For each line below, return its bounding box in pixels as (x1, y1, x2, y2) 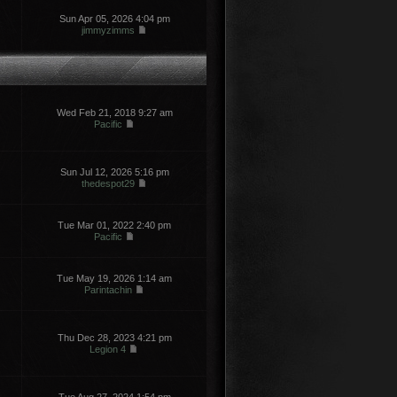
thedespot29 (81, 178, 135, 189)
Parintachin (83, 284, 132, 295)
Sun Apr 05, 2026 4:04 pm (58, 13, 170, 24)
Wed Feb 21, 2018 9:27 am (56, 107, 173, 118)
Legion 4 (90, 344, 126, 354)
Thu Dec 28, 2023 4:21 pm (57, 332, 172, 343)
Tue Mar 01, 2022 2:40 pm (58, 220, 171, 230)
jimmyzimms (81, 25, 135, 35)
